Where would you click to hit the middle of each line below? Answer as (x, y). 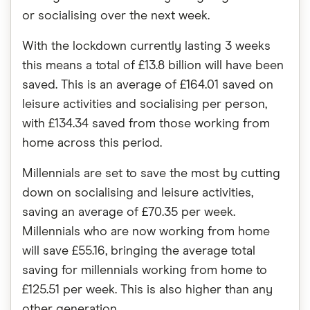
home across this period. (92, 143)
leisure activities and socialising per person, (145, 104)
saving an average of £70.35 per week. (129, 212)
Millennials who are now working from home (146, 232)
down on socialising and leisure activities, (138, 193)
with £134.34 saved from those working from (146, 124)
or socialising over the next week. (116, 16)
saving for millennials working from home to (145, 271)
